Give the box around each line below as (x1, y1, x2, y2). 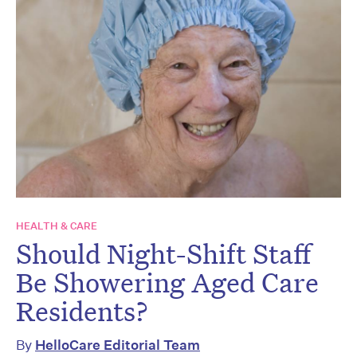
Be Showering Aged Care (16, 264, 319, 300)
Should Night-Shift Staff (16, 235, 311, 271)
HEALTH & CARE (16, 218, 97, 233)
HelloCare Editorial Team (35, 335, 200, 353)
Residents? (16, 292, 148, 328)
